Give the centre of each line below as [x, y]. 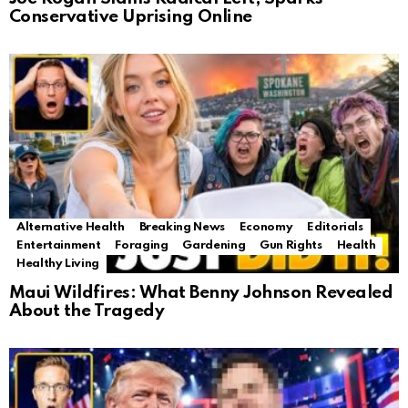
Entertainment [59, 246]
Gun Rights [291, 246]
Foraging [142, 246]
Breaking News [182, 228]
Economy [266, 228]
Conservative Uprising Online [131, 17]
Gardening [214, 246]
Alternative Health [71, 228]
